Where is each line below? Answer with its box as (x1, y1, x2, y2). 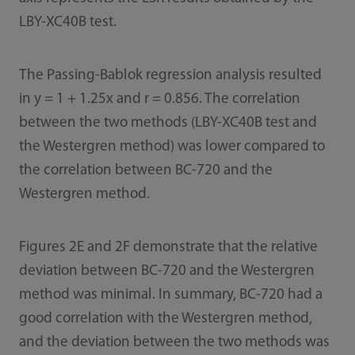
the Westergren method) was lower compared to (18, 139, 325, 155)
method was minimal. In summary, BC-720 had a (18, 287, 323, 303)
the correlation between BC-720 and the (18, 162, 273, 178)
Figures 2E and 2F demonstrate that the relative (18, 239, 318, 255)
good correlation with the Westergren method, (18, 311, 312, 326)
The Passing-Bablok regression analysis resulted (18, 67, 322, 83)
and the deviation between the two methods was (18, 334, 330, 350)
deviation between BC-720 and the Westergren (18, 263, 315, 279)
